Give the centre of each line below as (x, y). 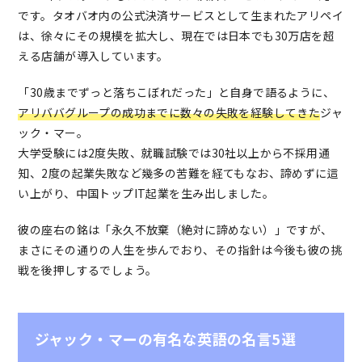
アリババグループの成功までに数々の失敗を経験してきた (169, 113)
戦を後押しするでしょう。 (88, 270)
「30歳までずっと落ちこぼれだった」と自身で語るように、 (177, 93)
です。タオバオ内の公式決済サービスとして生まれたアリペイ (181, 16)
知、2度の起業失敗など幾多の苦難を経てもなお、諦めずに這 (179, 173)
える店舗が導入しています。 (93, 56)
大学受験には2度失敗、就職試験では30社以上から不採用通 (174, 153)
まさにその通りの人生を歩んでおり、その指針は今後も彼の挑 (181, 250)
